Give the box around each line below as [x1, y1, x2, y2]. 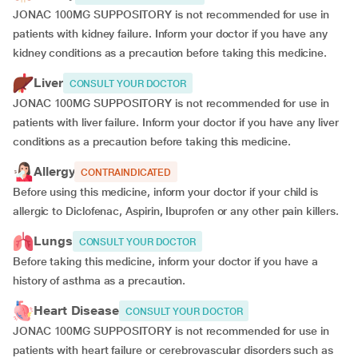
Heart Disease [34, 303, 119, 318]
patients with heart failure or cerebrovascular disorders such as [13, 344, 333, 356]
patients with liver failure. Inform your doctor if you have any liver [13, 116, 339, 129]
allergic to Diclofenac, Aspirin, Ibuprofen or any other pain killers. [13, 205, 339, 217]
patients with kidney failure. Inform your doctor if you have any [13, 27, 328, 40]
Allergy [34, 164, 75, 179]
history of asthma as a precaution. [13, 274, 186, 287]
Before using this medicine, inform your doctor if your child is [13, 185, 318, 198]
